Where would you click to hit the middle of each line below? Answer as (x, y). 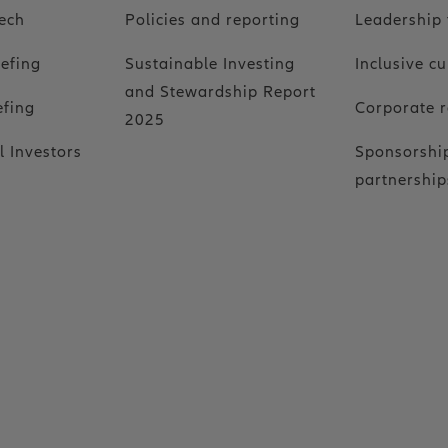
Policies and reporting (212, 20)
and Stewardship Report (220, 92)
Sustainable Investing (209, 64)
